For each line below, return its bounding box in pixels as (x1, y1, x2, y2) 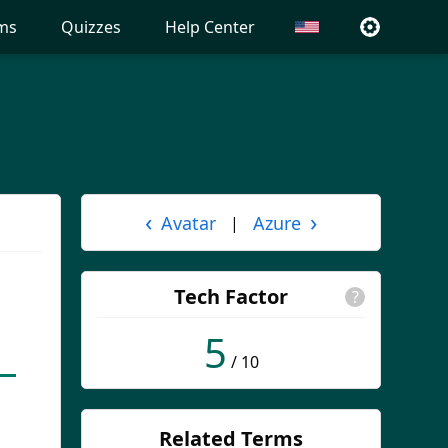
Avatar (161, 210, 216, 235)
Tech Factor (174, 283, 288, 310)
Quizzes (61, 16, 121, 38)
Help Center (165, 16, 255, 38)
